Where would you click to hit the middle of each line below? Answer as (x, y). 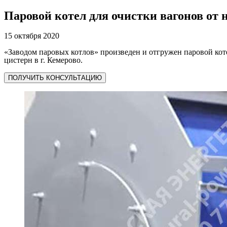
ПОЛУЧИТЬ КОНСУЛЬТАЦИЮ (55, 78)
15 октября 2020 (32, 36)
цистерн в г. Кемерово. (43, 60)
